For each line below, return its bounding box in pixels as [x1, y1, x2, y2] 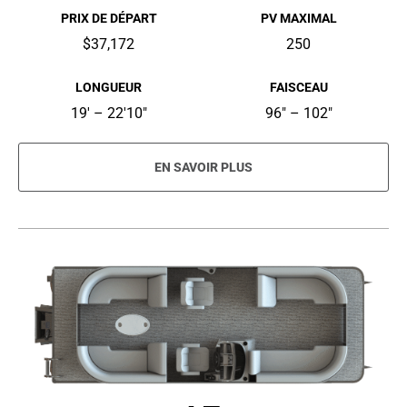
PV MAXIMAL [260, 11, 337, 26]
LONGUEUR [75, 80, 142, 95]
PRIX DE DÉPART [60, 11, 157, 26]
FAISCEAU [269, 80, 328, 95]
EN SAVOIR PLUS [154, 160, 253, 175]
